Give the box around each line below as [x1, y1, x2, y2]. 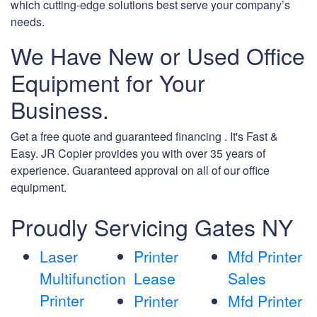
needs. [11, 13, 45, 30]
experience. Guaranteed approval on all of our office [11, 162, 270, 179]
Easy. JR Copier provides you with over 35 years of [11, 145, 265, 162]
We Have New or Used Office [11, 39, 305, 72]
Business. [11, 93, 109, 126]
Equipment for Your [11, 66, 205, 99]
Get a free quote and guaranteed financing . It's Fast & [11, 128, 278, 145]
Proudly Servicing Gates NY [11, 210, 293, 243]
